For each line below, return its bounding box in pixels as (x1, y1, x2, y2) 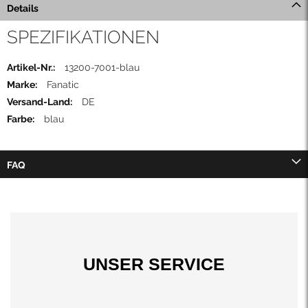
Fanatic (47, 79, 79, 91)
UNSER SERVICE (83, 254, 225, 274)
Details (7, 3, 38, 14)
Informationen (6, 75, 68, 87)
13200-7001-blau (62, 62, 140, 74)
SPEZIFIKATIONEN (7, 27, 159, 48)
